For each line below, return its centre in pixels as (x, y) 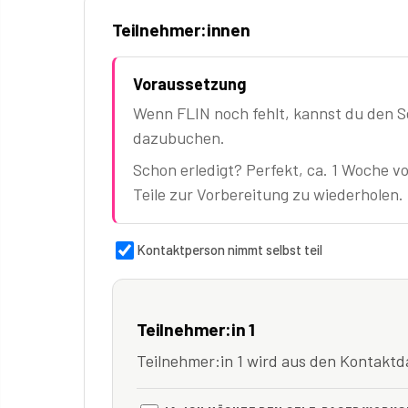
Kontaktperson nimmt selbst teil (229, 250)
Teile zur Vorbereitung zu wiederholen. (268, 194)
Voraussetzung (189, 84)
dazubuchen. (179, 138)
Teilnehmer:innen (181, 30)
